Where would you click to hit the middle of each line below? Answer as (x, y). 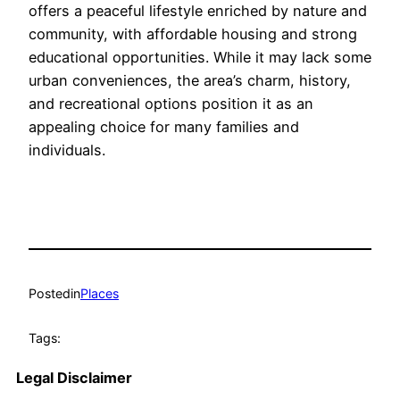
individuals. (67, 150)
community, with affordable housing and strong (193, 34)
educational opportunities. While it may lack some (200, 58)
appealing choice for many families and (164, 127)
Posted (50, 293)
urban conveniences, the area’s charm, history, (190, 81)
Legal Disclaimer (74, 377)
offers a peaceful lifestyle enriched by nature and (198, 11)
